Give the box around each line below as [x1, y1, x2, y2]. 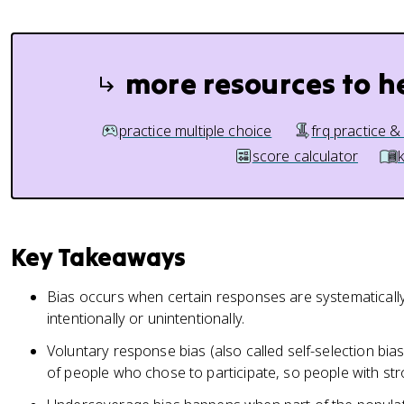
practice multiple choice [118, 121, 272, 141]
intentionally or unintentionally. [47, 308, 244, 328]
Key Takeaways [11, 242, 187, 272]
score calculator [252, 146, 359, 166]
